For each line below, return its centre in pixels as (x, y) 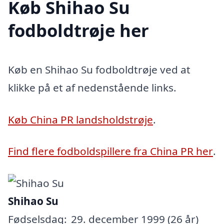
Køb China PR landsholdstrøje (80, 119)
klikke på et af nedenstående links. (92, 87)
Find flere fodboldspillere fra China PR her (110, 151)
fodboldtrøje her (78, 30)
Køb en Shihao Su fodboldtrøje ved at (99, 69)
